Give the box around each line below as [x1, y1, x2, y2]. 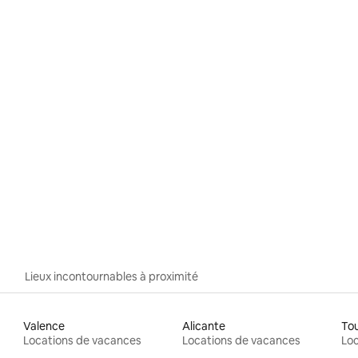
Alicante [181, 318, 225, 333]
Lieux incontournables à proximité [25, 268, 198, 284]
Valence [23, 318, 66, 333]
